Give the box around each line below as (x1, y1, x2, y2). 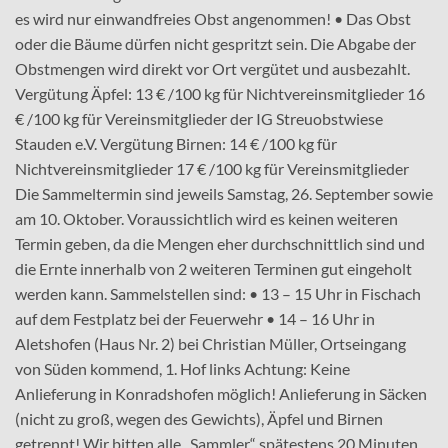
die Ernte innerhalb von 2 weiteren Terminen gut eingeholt (15, 258, 412, 278)
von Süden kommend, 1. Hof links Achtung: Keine (15, 358, 350, 378)
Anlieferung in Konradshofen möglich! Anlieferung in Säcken (15, 383, 427, 403)
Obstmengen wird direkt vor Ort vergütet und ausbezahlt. (15, 58, 410, 78)
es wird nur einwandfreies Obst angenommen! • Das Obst (15, 8, 411, 28)
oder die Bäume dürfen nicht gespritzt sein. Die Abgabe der (15, 33, 416, 53)
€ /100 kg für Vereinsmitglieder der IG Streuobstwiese (15, 108, 383, 128)
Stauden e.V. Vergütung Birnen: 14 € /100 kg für (15, 133, 337, 153)
